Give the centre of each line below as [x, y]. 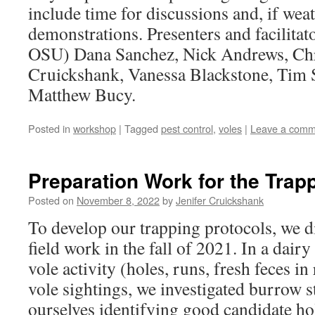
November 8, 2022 [118, 200]
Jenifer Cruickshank [220, 200]
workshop [95, 128]
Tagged [141, 128]
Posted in [49, 128]
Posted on [51, 200]
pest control [187, 128]
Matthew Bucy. [82, 94]
